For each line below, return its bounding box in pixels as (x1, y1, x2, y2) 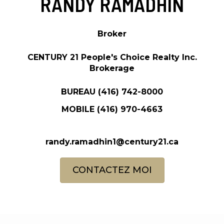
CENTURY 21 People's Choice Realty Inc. (27, 52, 197, 62)
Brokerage (89, 63, 134, 73)
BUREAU (61, 86, 98, 96)
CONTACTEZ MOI (72, 164, 152, 175)
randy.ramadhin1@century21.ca (45, 136, 178, 146)
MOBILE (61, 104, 97, 114)
